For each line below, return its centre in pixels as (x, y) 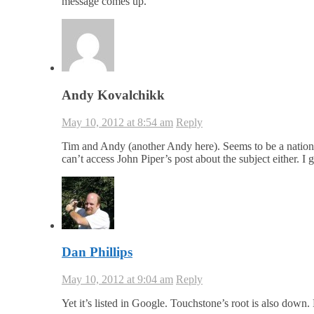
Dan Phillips (97, 252)
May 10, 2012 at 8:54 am (117, 122)
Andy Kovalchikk (113, 95)
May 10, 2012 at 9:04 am (117, 279)
